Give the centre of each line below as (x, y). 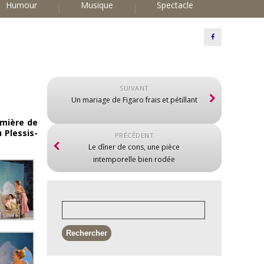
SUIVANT (134, 88)
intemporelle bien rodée (134, 159)
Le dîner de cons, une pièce (134, 147)
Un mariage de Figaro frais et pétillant (134, 100)
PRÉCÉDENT (134, 135)
